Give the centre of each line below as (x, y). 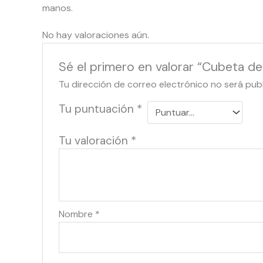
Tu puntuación (97, 109)
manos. (58, 8)
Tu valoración (95, 141)
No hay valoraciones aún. (96, 35)
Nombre (77, 214)
